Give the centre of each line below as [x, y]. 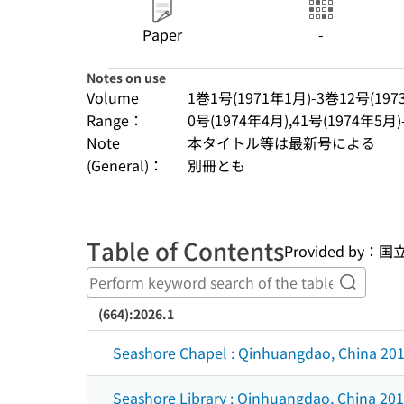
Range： [115, 120]
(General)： [125, 165]
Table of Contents [185, 250]
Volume [113, 97]
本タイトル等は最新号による [281, 142]
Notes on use [126, 78]
